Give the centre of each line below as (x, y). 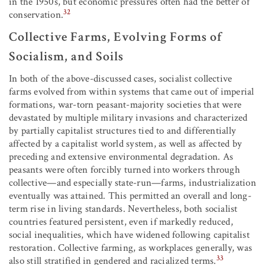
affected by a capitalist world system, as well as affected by (126, 144)
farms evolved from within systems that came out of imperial (132, 92)
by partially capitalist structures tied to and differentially (123, 131)
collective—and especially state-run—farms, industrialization (132, 183)
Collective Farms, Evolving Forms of (116, 37)
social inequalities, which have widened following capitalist (129, 235)
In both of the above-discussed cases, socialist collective (121, 79)
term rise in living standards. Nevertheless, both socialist (123, 209)
